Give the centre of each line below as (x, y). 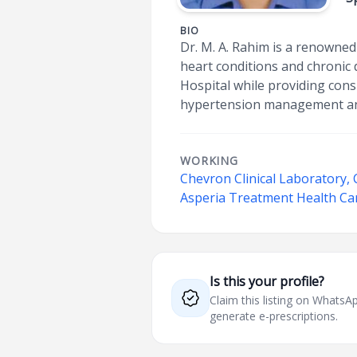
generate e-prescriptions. (274, 316)
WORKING (209, 161)
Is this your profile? (267, 281)
